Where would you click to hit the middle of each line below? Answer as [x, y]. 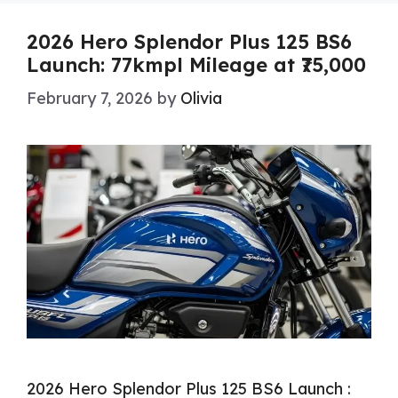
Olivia [201, 98]
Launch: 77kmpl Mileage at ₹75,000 [196, 64]
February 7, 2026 [90, 98]
